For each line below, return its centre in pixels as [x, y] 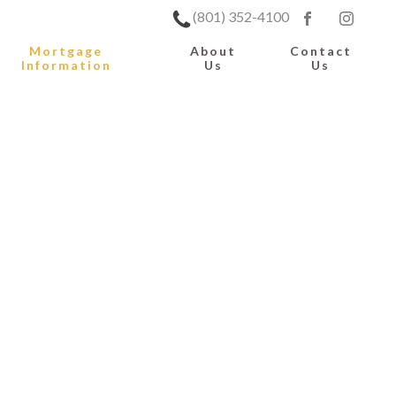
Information [66, 65]
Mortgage [66, 51]
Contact [320, 51]
